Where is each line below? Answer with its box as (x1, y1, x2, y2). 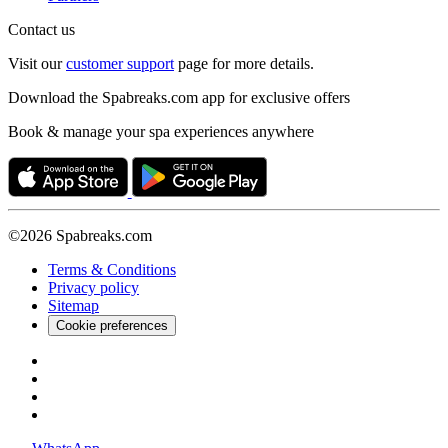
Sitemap (48, 297, 99, 315)
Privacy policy (48, 279, 139, 297)
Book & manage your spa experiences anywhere (8, 123, 314, 141)
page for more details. (174, 55, 314, 73)
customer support (66, 55, 174, 73)
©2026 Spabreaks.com (8, 227, 152, 245)
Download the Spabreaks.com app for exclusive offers (8, 89, 350, 107)
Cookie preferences (56, 318, 168, 334)
